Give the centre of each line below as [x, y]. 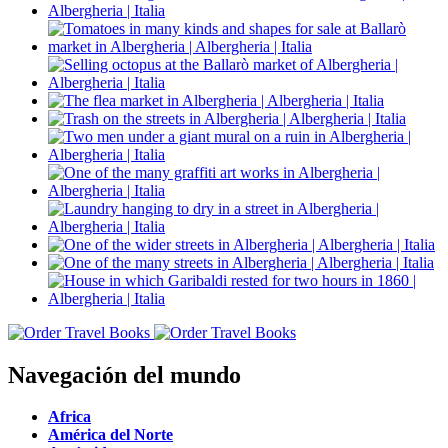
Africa [69, 417]
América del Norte [110, 435]
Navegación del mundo [124, 374]
